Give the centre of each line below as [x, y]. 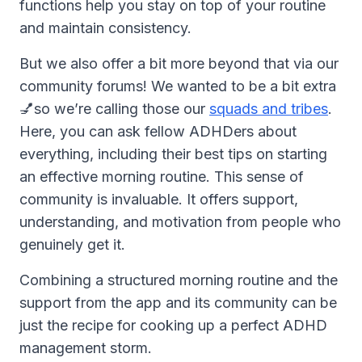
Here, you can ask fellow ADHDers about [158, 131]
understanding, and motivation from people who [180, 222]
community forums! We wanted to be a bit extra [178, 86]
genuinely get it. [72, 244]
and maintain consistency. [105, 28]
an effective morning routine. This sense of [162, 177]
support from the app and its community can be [178, 303]
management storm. [86, 348]
